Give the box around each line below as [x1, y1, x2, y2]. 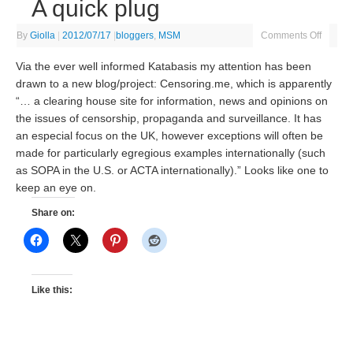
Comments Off [261, 30, 322, 42]
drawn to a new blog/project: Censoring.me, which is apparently [16, 77, 333, 90]
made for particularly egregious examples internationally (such [16, 147, 326, 159]
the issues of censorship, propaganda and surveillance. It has [16, 112, 322, 124]
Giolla [30, 30, 56, 42]
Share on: [32, 206, 76, 218]
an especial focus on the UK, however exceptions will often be [16, 129, 324, 142]
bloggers [116, 30, 154, 42]
